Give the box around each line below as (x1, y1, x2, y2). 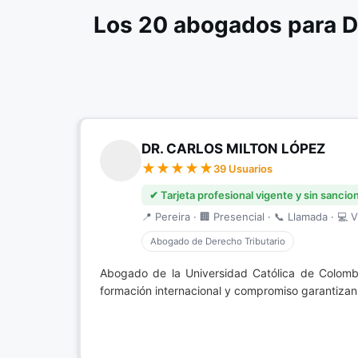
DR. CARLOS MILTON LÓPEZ (141, 141, 325, 157)
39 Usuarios (213, 162, 272, 175)
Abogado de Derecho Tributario (150, 236, 285, 247)
